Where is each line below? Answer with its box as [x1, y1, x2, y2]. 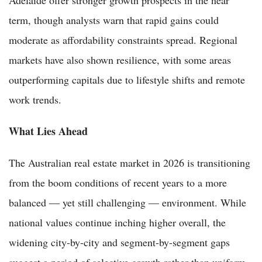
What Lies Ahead [9, 123, 88, 139]
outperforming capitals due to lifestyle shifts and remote [9, 72, 245, 87]
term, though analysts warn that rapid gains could [9, 12, 219, 27]
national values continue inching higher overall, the [9, 215, 226, 229]
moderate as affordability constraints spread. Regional [9, 32, 237, 47]
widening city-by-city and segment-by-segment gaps [9, 235, 230, 249]
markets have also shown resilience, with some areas [9, 52, 231, 67]
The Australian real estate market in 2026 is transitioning [9, 155, 250, 170]
